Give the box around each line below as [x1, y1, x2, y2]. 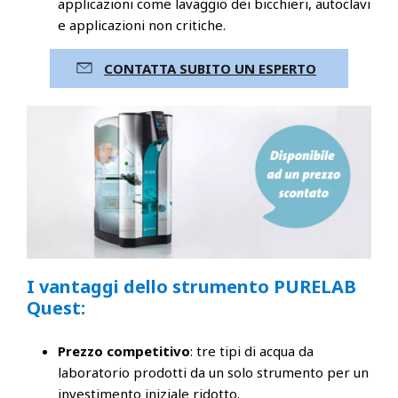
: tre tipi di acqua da [190, 341, 314, 360]
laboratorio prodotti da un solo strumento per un [58, 362, 369, 381]
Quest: [27, 295, 85, 320]
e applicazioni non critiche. [58, 15, 226, 34]
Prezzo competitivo [58, 341, 190, 360]
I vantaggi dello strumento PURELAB [27, 274, 356, 298]
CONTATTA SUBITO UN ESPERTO [104, 59, 316, 77]
